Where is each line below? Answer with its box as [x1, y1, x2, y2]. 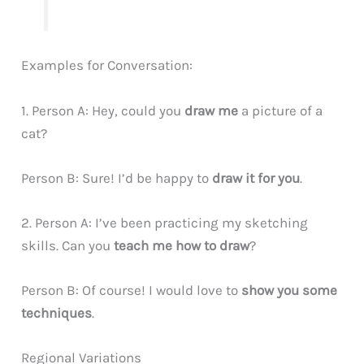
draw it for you [212, 169, 301, 186]
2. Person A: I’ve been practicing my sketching [21, 214, 309, 231]
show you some [241, 282, 338, 299]
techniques [21, 305, 93, 322]
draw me [184, 102, 239, 119]
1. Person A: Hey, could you [21, 102, 185, 119]
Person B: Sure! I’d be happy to [21, 169, 213, 186]
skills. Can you [21, 236, 115, 253]
